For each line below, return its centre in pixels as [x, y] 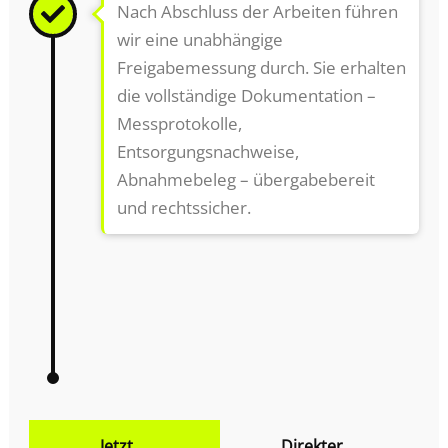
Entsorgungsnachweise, [207, 151]
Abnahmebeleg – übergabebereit [245, 179]
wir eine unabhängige [199, 39]
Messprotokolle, [179, 123]
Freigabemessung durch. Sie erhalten [261, 67]
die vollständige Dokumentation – [246, 95]
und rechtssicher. [183, 207]
